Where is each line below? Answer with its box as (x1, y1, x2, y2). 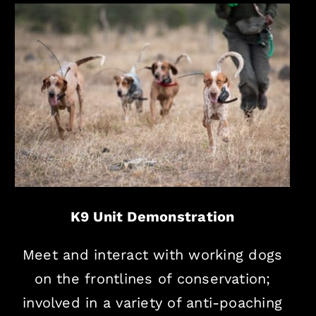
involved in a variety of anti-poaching (23, 294, 283, 312)
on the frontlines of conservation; (34, 270, 271, 288)
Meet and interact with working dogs (22, 246, 283, 264)
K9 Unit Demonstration (70, 208, 235, 226)
